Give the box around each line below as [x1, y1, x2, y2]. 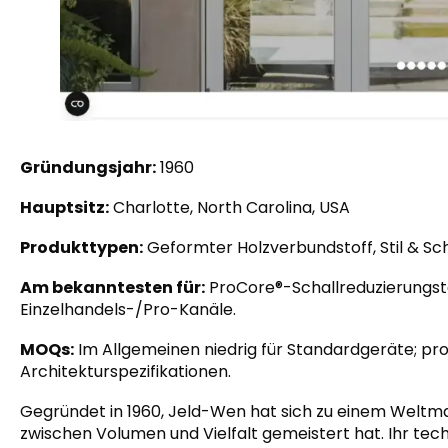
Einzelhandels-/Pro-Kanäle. [20, 298, 236, 322]
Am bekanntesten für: [20, 276, 205, 300]
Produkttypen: [20, 236, 143, 260]
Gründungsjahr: [20, 156, 156, 180]
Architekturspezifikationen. [20, 360, 231, 384]
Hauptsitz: [20, 196, 109, 220]
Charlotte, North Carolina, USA [109, 196, 350, 220]
